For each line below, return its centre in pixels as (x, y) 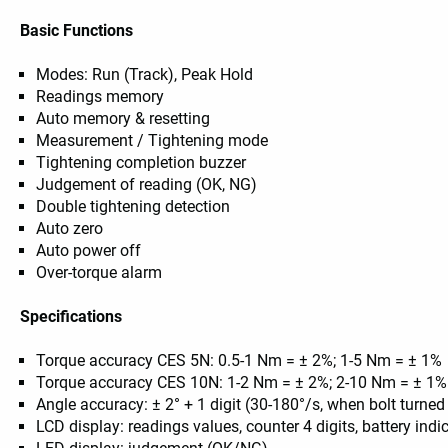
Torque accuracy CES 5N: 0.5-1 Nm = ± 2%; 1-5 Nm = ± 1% (239, 361)
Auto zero (70, 229)
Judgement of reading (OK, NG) (147, 185)
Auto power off (89, 251)
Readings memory (100, 97)
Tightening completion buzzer (141, 163)
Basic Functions (77, 31)
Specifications (71, 317)
